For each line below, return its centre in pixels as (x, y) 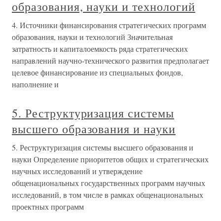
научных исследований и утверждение (77, 171)
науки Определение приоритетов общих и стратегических (110, 159)
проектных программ (48, 206)
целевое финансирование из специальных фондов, (97, 72)
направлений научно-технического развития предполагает (110, 60)
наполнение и (35, 84)
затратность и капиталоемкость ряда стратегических (100, 49)
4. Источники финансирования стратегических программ (109, 25)
